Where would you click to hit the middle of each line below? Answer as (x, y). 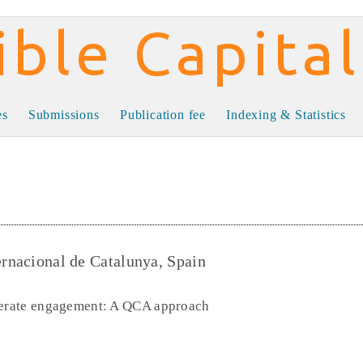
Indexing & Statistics (286, 115)
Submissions (64, 115)
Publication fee (162, 115)
